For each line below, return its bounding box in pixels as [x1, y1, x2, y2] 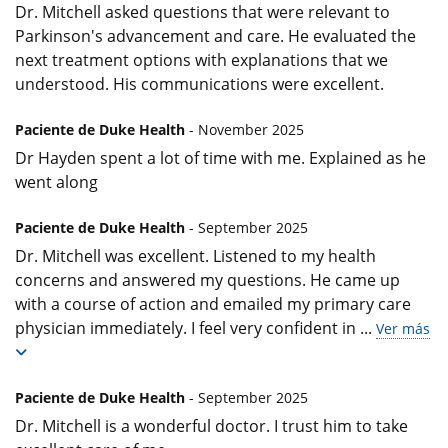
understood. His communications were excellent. [15, 72, 384, 95]
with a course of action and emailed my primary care [15, 292, 411, 315]
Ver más [376, 318, 430, 338]
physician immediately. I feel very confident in [15, 316, 360, 339]
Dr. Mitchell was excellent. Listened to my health [15, 244, 376, 267]
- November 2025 [185, 119, 304, 139]
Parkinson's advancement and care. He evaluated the [15, 24, 416, 47]
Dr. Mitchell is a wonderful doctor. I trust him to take [15, 414, 408, 437]
